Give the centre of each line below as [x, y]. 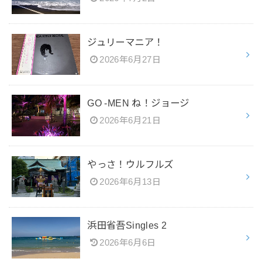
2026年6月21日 [130, 121]
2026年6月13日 [130, 182]
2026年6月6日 [128, 243]
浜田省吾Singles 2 [127, 225]
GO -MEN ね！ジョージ [138, 103]
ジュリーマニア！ [125, 42]
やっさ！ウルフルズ [130, 164]
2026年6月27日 [130, 59]
